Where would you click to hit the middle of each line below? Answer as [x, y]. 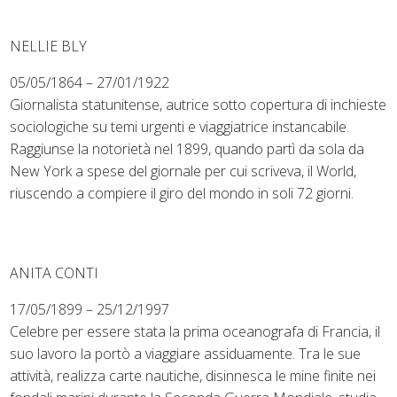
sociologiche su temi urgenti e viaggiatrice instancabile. [180, 126]
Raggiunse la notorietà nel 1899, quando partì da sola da [187, 148]
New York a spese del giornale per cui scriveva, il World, [183, 171]
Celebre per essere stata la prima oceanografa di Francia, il [195, 331]
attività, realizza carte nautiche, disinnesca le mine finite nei [193, 375]
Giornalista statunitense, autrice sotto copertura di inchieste [198, 104]
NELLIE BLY [49, 46]
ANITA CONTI [54, 272]
